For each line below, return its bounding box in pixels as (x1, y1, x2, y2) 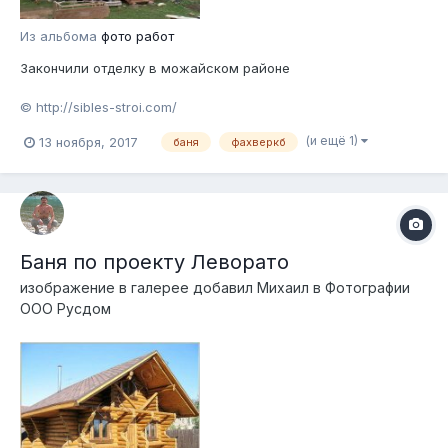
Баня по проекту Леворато (20, 249, 289, 274)
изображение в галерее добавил (20, 278, 257, 296)
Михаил (257, 278, 309, 296)
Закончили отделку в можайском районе (20, 60, 290, 77)
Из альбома (20, 28, 101, 45)
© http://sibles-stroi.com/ (20, 99, 177, 116)
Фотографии (325, 278, 410, 296)
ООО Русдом (20, 299, 111, 317)
